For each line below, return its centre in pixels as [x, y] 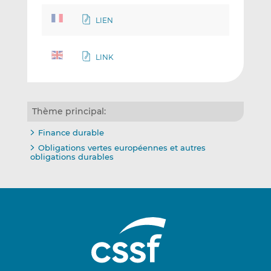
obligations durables [72, 157]
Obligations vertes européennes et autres [122, 148]
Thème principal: [69, 111]
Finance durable [71, 133]
